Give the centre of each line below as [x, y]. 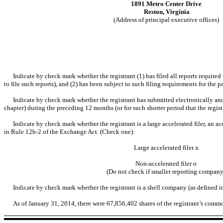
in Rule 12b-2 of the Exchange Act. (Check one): [69, 131]
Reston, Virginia [166, 11]
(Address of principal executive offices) [166, 19]
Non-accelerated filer [164, 163]
